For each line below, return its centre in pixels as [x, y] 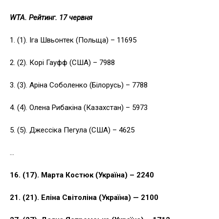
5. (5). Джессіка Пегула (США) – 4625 [72, 130]
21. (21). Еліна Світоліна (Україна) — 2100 [84, 198]
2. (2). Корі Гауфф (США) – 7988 [62, 63]
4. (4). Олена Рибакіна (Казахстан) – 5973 [79, 108]
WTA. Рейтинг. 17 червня [51, 18]
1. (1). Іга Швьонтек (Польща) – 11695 [73, 40]
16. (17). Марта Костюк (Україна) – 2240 [82, 175]
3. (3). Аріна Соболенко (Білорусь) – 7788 [79, 85]
